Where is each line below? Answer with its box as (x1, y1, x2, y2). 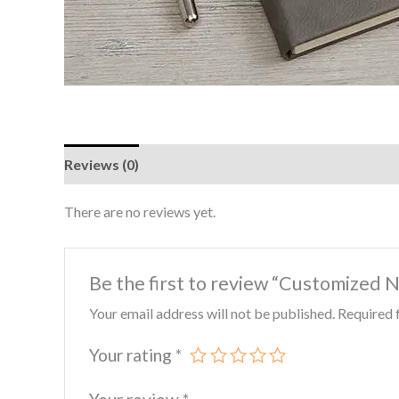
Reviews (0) (64, 156, 139, 174)
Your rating (88, 344, 175, 365)
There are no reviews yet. (64, 203, 216, 221)
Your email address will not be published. (88, 304, 335, 322)
